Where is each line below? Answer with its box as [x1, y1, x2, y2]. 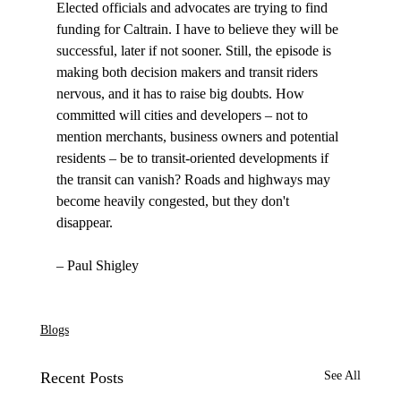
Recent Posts [39, 369, 124, 388]
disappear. [55, 215, 116, 231]
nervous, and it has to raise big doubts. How [55, 86, 308, 102]
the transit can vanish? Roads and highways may [55, 172, 334, 188]
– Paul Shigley [55, 258, 139, 274]
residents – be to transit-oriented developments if [55, 150, 332, 166]
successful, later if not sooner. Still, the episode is [55, 43, 335, 59]
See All [324, 369, 362, 383]
